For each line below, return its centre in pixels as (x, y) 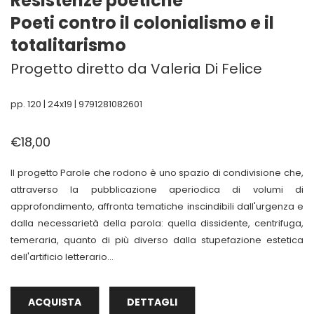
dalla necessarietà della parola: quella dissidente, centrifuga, (157, 223)
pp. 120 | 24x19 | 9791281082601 (76, 104)
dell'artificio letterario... (62, 257)
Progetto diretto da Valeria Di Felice (136, 68)
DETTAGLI (152, 302)
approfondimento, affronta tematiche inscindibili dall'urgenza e (157, 206)
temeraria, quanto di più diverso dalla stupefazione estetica (157, 240)
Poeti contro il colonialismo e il (142, 22)
